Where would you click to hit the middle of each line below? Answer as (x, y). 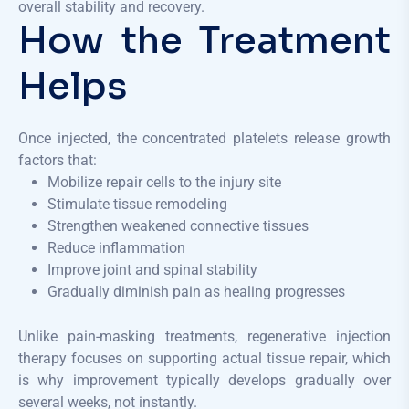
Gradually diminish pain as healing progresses (196, 291)
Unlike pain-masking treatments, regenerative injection (204, 336)
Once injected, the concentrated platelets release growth (204, 138)
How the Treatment (204, 40)
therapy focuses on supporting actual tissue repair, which (204, 358)
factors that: (58, 160)
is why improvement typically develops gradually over (204, 380)
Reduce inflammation (116, 247)
